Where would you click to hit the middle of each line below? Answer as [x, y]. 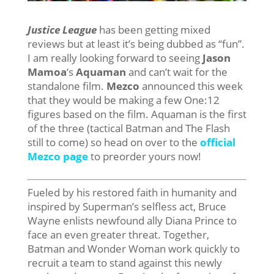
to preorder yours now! [144, 157]
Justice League [62, 30]
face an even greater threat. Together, [118, 235]
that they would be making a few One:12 [123, 100]
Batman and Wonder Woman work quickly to [133, 249]
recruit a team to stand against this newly [124, 263]
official [217, 143]
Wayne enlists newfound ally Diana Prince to [132, 221]
